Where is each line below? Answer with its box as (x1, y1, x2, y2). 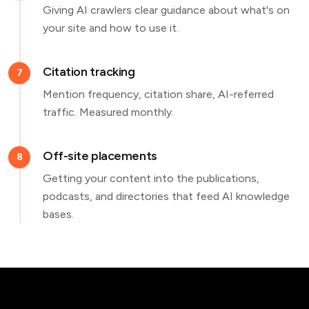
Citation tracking (43, 64, 135, 79)
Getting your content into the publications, (43, 172, 259, 185)
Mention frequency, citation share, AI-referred (43, 88, 274, 101)
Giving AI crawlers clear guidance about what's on (43, 3, 290, 17)
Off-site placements (43, 148, 157, 163)
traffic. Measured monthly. (43, 106, 174, 119)
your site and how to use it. (43, 21, 179, 34)
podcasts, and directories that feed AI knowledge (43, 190, 290, 203)
